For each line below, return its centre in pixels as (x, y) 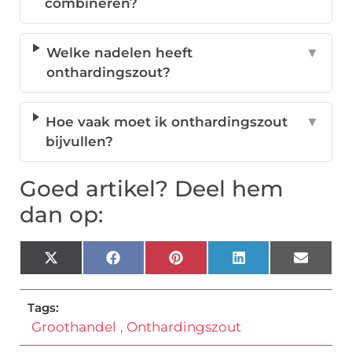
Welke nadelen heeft (120, 53)
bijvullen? (79, 142)
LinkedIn (276, 264)
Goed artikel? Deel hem (152, 189)
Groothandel (74, 327)
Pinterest (214, 264)
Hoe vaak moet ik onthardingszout (166, 122)
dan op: (61, 215)
